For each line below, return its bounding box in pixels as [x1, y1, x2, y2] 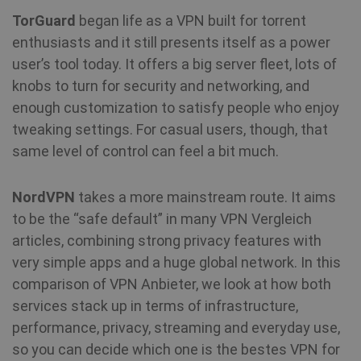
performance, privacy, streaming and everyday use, [12, 319, 340, 336]
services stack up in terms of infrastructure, [12, 297, 298, 314]
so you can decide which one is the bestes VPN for [12, 341, 340, 358]
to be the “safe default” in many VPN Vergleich [12, 210, 312, 227]
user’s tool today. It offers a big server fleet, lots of [12, 56, 337, 73]
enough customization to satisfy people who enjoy [12, 99, 339, 116]
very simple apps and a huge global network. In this [12, 254, 341, 271]
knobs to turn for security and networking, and [12, 77, 309, 94]
